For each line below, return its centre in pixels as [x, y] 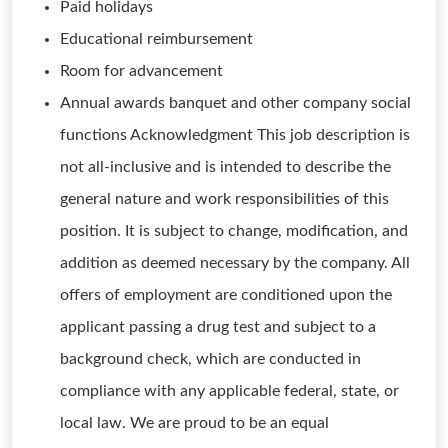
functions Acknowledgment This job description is [235, 135]
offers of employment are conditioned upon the [226, 295]
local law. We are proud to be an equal [194, 423]
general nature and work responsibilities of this [224, 199]
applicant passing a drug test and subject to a [218, 327]
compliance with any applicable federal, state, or [229, 391]
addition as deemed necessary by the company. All [235, 263]
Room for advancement [141, 71]
